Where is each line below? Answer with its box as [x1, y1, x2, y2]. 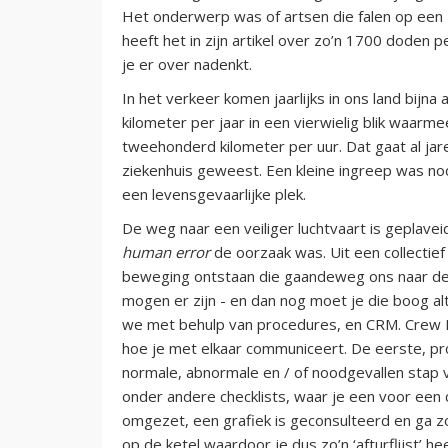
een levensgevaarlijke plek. [122, 183, 306, 204]
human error [122, 241, 210, 262]
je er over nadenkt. [122, 53, 252, 74]
